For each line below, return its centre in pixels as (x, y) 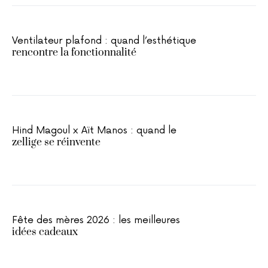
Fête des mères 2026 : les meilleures (96, 220)
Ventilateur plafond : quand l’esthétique (104, 41)
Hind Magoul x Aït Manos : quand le (94, 130)
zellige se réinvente (56, 142)
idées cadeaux (45, 232)
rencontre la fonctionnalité (74, 53)
